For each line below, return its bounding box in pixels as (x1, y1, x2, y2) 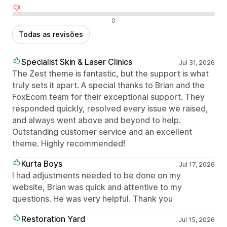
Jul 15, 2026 (178, 215, 215, 223)
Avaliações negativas (12, 14, 90, 25)
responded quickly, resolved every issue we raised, (12, 103, 208, 113)
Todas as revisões (19, 29, 83, 39)
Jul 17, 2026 (178, 160, 215, 168)
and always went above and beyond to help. (12, 115, 181, 125)
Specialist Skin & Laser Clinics (21, 56, 132, 67)
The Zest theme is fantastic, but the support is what (12, 68, 209, 79)
